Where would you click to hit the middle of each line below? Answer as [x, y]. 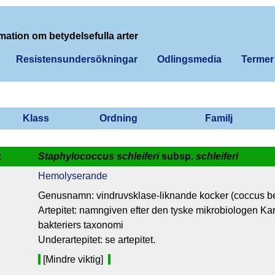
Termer [258, 59]
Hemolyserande [73, 176]
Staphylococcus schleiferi [99, 156]
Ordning [118, 118]
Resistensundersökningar [77, 59]
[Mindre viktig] [74, 259]
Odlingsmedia [189, 59]
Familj [219, 118]
